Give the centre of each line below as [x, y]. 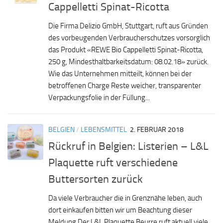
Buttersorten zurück [96, 179]
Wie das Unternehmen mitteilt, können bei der [120, 73]
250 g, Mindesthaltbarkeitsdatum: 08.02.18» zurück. [128, 61]
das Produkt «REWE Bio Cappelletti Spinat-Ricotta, [126, 50]
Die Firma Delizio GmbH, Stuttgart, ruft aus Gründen [128, 26]
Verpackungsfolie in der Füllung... [99, 97]
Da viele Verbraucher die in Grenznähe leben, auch [125, 198]
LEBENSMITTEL [104, 129]
